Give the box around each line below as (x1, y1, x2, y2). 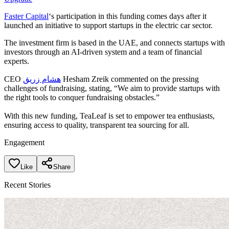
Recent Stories (4, 180, 51, 189)
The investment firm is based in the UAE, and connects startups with (4, 38, 225, 47)
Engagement (4, 138, 44, 147)
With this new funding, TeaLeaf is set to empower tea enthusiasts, (4, 111, 215, 120)
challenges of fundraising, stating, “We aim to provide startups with (4, 83, 220, 93)
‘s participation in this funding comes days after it (49, 11, 207, 20)
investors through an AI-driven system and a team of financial (4, 47, 202, 56)
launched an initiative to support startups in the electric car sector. (4, 20, 213, 30)
